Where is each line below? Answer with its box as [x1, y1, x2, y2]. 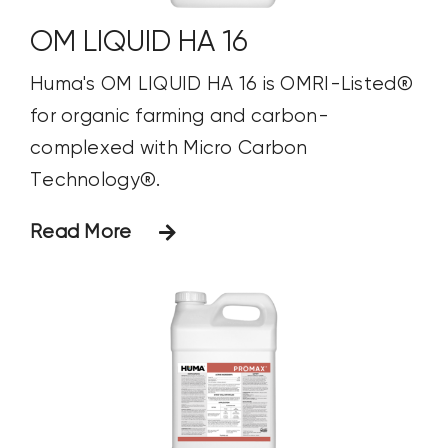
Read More [29, 222, 132, 242]
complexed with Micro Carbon [29, 138, 308, 158]
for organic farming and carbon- [29, 106, 329, 126]
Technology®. [29, 170, 161, 190]
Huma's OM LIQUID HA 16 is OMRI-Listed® [29, 74, 413, 94]
